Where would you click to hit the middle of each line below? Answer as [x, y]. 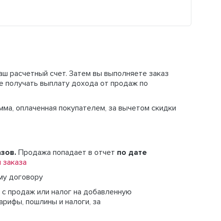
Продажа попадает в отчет [68, 152]
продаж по [129, 83]
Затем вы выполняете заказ [119, 74]
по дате [132, 152]
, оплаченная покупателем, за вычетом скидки [94, 108]
